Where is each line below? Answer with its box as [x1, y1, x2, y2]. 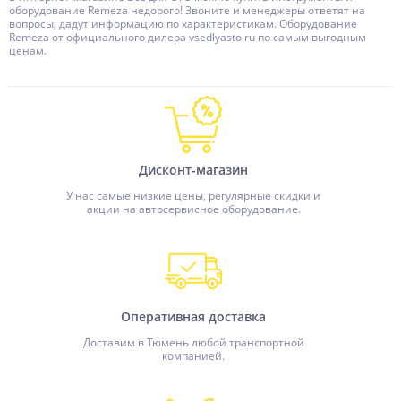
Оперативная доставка [121, 308, 266, 325]
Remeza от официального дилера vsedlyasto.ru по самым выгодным [9, 30, 366, 45]
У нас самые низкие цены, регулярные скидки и [66, 188, 320, 203]
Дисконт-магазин [139, 161, 248, 178]
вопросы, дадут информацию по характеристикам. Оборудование [9, 16, 357, 31]
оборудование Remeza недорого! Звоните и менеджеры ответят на [9, 3, 365, 18]
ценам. [9, 43, 47, 58]
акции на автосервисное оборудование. [86, 201, 301, 217]
